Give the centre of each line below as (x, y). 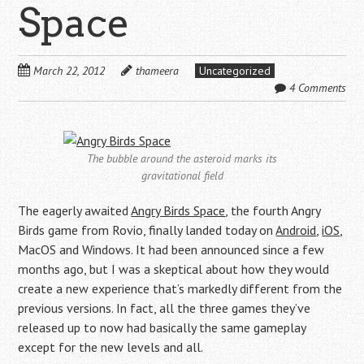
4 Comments (317, 88)
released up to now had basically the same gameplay (162, 327)
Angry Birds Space (178, 210)
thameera (158, 71)
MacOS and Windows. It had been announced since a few (171, 249)
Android (296, 230)
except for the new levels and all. (111, 347)
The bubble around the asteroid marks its (182, 158)
